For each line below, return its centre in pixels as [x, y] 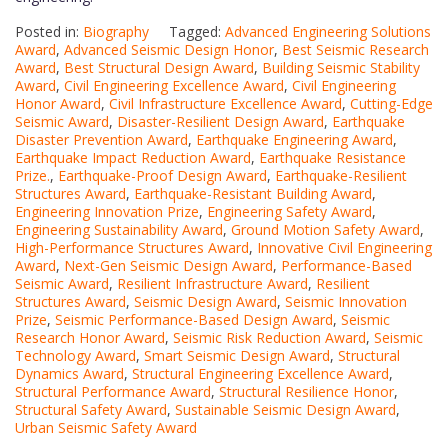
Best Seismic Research [355, 49]
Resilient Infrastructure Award [212, 283]
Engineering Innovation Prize [107, 211]
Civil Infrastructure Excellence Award [225, 103]
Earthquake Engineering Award [294, 139]
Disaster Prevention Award [101, 139]
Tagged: [197, 31]
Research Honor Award [90, 337]
